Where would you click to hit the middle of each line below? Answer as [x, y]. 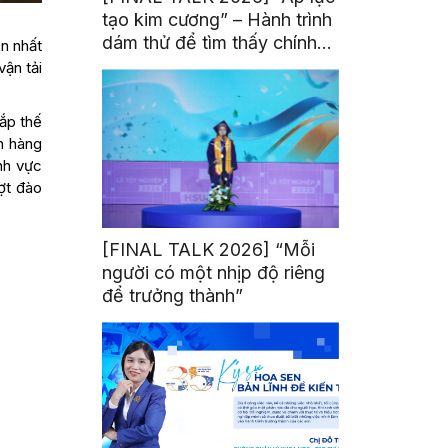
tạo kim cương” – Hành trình [217, 20]
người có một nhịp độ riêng [214, 273]
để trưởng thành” [173, 296]
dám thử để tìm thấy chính [210, 43]
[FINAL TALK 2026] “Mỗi [209, 250]
